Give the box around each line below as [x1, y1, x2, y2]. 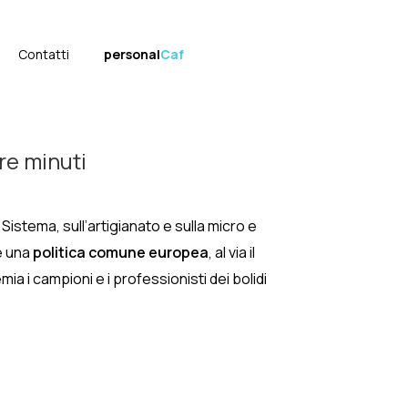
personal [104, 46, 160, 63]
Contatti [18, 46, 69, 63]
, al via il [209, 242, 255, 262]
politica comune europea [33, 242, 209, 262]
